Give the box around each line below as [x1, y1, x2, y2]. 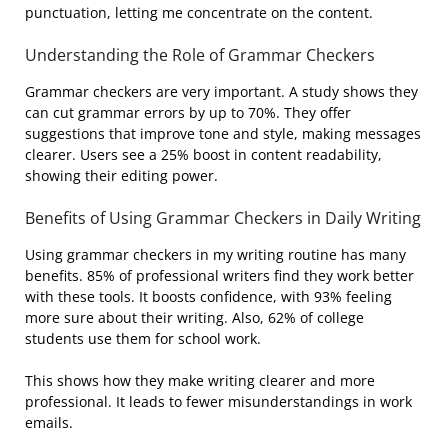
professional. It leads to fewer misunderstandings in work [25, 391, 412, 411]
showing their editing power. [25, 165, 218, 185]
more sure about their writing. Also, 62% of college [25, 307, 364, 327]
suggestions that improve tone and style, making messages [25, 123, 421, 143]
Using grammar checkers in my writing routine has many [25, 244, 406, 264]
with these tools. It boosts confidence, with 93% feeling [25, 286, 392, 306]
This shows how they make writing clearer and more [25, 370, 375, 390]
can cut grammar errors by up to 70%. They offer [25, 102, 351, 122]
